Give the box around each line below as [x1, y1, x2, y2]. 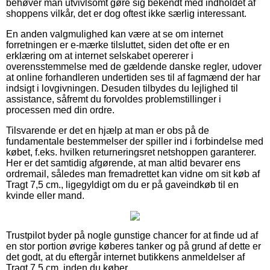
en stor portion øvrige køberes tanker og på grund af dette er [6, 240, 261, 251]
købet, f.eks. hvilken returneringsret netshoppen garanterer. [6, 146, 256, 157]
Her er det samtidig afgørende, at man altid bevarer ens [6, 157, 240, 168]
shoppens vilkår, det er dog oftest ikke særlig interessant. [6, 8, 246, 19]
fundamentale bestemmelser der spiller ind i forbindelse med [6, 136, 263, 146]
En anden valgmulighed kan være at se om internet [6, 28, 223, 39]
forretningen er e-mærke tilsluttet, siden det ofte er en [6, 39, 230, 50]
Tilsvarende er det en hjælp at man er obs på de [6, 125, 209, 136]
